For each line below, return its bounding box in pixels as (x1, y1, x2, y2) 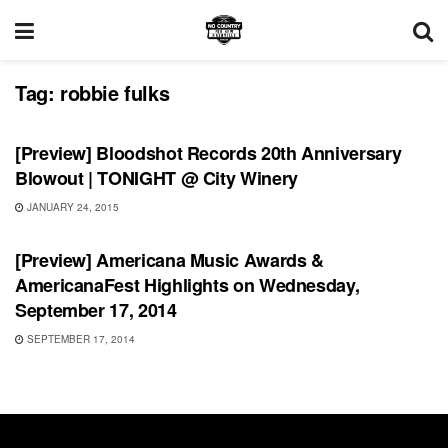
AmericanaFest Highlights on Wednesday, (15, 272, 360, 298)
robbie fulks (60, 78, 170, 107)
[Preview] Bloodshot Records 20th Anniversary (15, 140, 402, 166)
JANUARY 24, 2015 (24, 200, 119, 214)
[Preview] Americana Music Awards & (15, 247, 324, 273)
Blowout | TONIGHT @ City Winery (15, 165, 298, 191)
